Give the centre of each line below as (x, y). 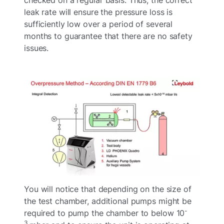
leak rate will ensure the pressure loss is (98, 12)
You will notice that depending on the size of (108, 189)
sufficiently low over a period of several (98, 24)
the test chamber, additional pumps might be (108, 201)
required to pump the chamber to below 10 (104, 213)
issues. (36, 48)
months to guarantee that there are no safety (108, 36)
